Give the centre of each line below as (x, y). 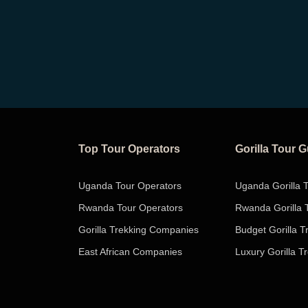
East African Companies (130, 252)
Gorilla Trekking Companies (139, 230)
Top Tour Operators (129, 149)
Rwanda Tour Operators (131, 208)
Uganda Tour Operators (130, 186)
